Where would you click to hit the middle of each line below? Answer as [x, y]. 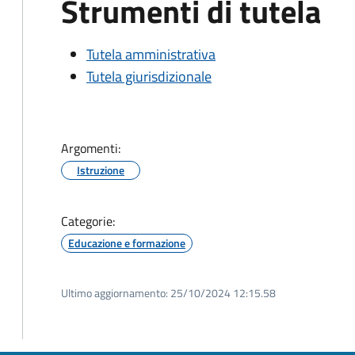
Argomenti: [91, 148]
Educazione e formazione [127, 243]
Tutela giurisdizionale [149, 76]
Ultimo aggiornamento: [115, 293]
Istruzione [101, 170]
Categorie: [88, 221]
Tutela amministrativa [151, 54]
